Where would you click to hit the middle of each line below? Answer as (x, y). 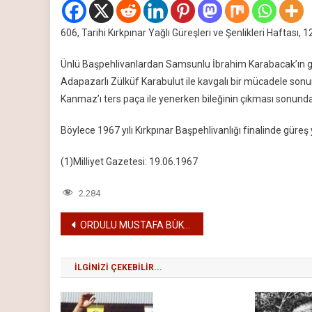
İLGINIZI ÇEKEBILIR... (118, 267)
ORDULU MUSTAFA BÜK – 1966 (132, 225)
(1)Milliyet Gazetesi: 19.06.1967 (129, 162)
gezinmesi (109, 252)
